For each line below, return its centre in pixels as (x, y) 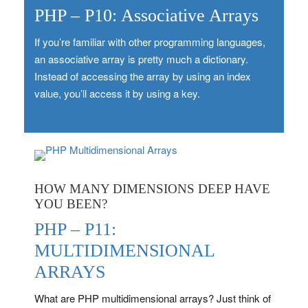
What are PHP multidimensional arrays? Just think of (153, 298)
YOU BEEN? (71, 203)
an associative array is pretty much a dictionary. (141, 58)
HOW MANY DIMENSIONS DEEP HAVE (152, 188)
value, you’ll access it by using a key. (117, 93)
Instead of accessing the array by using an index (143, 76)
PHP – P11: (75, 229)
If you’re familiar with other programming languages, (150, 41)
